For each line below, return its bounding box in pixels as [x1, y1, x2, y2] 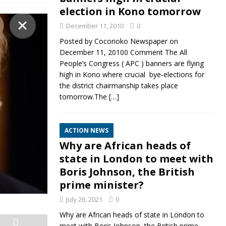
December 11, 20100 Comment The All [59, 47, 187, 58]
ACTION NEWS [64, 126, 108, 135]
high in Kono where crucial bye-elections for [59, 70, 204, 80]
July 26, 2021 [66, 195, 102, 204]
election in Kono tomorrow [59, 5, 201, 19]
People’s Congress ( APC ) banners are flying [59, 59, 204, 69]
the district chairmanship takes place [59, 81, 178, 91]
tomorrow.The [59, 92, 109, 102]
